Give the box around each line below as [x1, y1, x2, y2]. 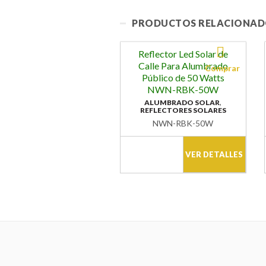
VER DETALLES [185, 150, 243, 160]
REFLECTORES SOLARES [140, 106, 226, 115]
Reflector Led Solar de [138, 48, 228, 60]
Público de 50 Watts [141, 72, 224, 84]
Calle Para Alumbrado [138, 60, 228, 72]
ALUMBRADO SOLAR [144, 98, 220, 107]
